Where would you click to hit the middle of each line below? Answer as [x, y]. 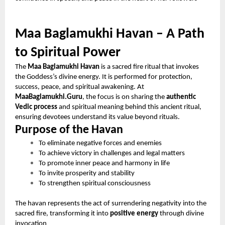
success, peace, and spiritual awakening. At [80, 87]
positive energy [134, 213]
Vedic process [36, 107]
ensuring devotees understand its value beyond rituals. [97, 117]
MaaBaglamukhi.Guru [49, 97]
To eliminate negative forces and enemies [100, 143]
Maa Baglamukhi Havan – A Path [110, 34]
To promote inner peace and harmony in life [104, 163]
